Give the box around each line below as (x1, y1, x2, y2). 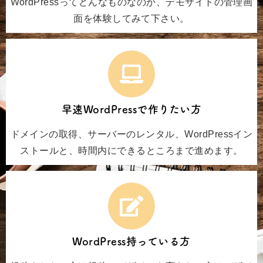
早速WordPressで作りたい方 (61, 104, 202, 115)
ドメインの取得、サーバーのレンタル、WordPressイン (10, 129, 253, 140)
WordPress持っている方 (72, 236, 191, 247)
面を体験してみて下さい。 (73, 14, 190, 24)
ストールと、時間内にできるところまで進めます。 (20, 146, 243, 156)
